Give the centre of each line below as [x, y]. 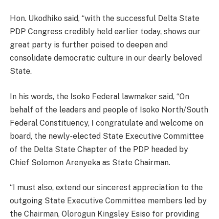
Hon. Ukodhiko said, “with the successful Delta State [105, 19]
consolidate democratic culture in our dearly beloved [106, 58]
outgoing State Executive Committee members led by [108, 201]
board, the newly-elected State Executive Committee [107, 136]
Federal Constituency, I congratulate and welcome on [107, 123]
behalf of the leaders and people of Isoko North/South [109, 109]
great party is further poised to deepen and [89, 45]
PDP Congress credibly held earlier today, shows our [105, 32]
